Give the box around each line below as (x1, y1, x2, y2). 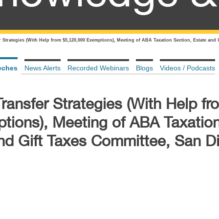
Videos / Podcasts (160, 64, 215, 72)
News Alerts (24, 64, 61, 72)
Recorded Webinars (67, 64, 129, 72)
